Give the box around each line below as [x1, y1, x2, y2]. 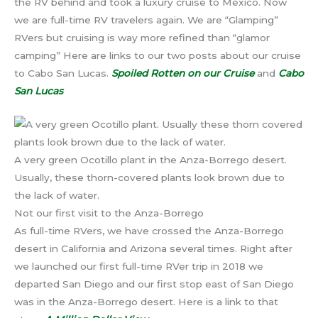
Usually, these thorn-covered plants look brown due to [14, 172, 285, 184]
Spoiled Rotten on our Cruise [111, 67, 254, 79]
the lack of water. [14, 190, 99, 202]
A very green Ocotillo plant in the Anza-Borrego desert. [14, 154, 287, 166]
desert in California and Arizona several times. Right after [14, 243, 292, 255]
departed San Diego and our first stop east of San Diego [14, 278, 294, 290]
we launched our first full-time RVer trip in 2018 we [14, 261, 263, 273]
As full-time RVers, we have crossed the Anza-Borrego [14, 225, 284, 237]
